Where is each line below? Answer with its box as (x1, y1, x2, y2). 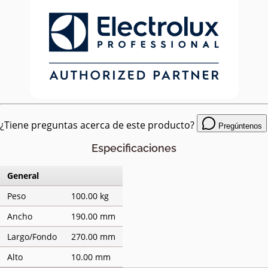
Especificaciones (92, 142, 176, 155)
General (7, 170, 39, 182)
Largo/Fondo (7, 231, 57, 243)
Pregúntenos (216, 121, 262, 131)
